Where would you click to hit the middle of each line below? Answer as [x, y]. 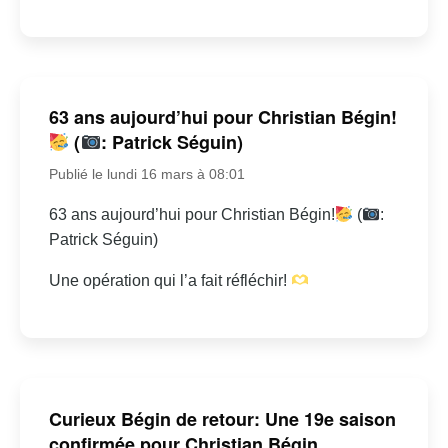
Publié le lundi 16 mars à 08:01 [146, 174]
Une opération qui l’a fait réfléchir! [169, 281]
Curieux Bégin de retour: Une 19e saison [222, 419]
